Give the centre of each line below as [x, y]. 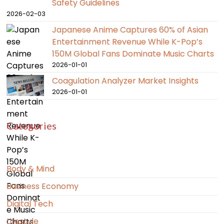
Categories [32, 126]
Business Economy [43, 186]
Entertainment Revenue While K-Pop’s [127, 42]
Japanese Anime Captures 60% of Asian [130, 30]
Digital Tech [30, 204]
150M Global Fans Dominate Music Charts [133, 54]
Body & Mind [31, 169]
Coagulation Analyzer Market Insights [125, 81]
